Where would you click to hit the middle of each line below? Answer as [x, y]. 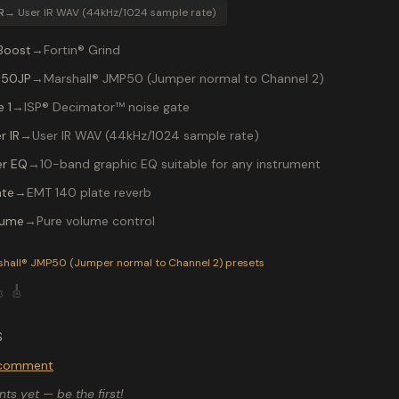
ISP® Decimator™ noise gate [107, 107]
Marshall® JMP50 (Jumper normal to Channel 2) [183, 78]
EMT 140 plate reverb [89, 192]
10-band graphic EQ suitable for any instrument [180, 164]
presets [244, 263]
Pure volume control [95, 221]
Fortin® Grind [81, 50]
